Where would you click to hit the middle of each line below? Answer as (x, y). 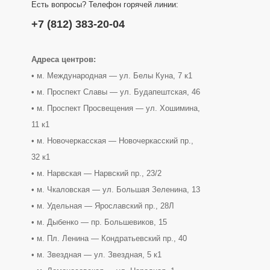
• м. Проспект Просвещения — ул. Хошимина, (116, 108)
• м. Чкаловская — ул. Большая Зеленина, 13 (116, 189)
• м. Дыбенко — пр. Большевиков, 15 (99, 222)
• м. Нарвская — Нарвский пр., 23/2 (96, 173)
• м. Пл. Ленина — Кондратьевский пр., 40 (109, 238)
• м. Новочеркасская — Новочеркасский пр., (112, 140)
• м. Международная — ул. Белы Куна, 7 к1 (112, 75)
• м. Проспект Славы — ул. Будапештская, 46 (116, 92)
